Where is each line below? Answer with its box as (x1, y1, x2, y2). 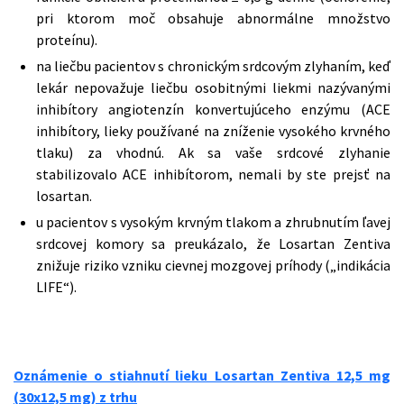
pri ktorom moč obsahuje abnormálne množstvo (36, 9, 390, 27)
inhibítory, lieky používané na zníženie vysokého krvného (36, 122, 390, 140)
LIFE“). (36, 278, 77, 296)
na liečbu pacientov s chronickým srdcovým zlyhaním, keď (36, 57, 390, 75)
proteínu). (36, 31, 97, 49)
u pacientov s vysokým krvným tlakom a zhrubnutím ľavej (36, 213, 390, 231)
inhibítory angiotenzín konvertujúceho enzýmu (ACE (36, 100, 390, 118)
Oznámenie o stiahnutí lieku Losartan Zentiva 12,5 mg (14, 366, 390, 384)
